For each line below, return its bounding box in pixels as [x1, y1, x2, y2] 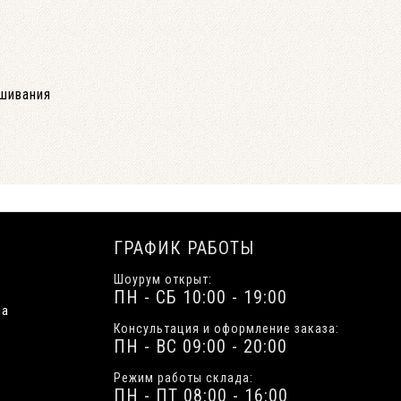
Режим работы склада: [114, 371, 253, 385]
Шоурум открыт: [114, 272, 212, 286]
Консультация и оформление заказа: [114, 321, 339, 336]
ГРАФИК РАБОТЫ [114, 237, 254, 259]
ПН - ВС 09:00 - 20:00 [114, 336, 287, 357]
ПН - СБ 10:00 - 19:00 [114, 286, 287, 308]
